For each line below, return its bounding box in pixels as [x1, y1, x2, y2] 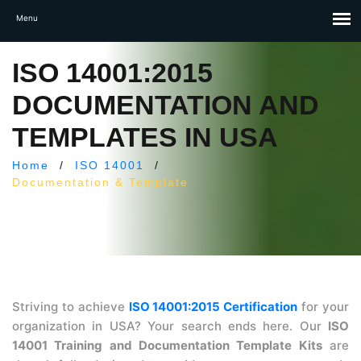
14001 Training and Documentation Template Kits [12, 338, 322, 353]
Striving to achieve [12, 299, 129, 314]
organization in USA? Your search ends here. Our [12, 318, 328, 334]
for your [297, 299, 350, 314]
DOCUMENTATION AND [12, 89, 319, 120]
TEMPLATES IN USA [12, 122, 278, 152]
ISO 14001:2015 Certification [128, 299, 298, 314]
